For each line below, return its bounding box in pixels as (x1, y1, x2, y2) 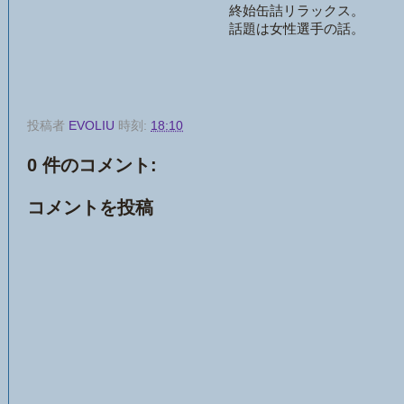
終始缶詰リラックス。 (229, 3, 364, 18)
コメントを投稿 (27, 197, 153, 217)
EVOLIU (69, 118, 115, 133)
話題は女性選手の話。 (229, 21, 364, 36)
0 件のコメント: (27, 154, 157, 175)
